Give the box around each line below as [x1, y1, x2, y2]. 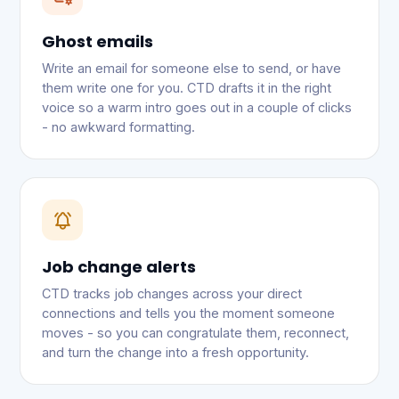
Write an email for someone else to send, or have [42, 61, 341, 76]
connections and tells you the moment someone [42, 305, 335, 321]
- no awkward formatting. [42, 119, 195, 134]
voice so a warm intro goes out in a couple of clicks [42, 100, 352, 115]
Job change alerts [42, 256, 196, 278]
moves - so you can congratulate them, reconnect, [42, 325, 349, 340]
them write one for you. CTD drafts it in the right [42, 80, 331, 95]
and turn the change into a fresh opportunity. [42, 345, 309, 360]
